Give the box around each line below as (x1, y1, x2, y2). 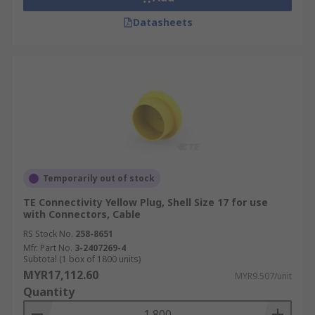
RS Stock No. (23, 228, 73, 240)
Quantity (23, 284, 75, 300)
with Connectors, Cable (23, 207, 141, 221)
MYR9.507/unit (235, 270, 292, 282)
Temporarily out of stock (43, 172, 155, 184)
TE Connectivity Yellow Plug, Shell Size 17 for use (23, 195, 268, 209)
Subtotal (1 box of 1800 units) (23, 253, 141, 265)
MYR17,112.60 (23, 267, 98, 283)
